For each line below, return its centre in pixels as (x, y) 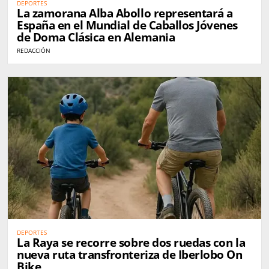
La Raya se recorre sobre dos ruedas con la (131, 243)
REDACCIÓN (34, 50)
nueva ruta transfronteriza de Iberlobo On (130, 255)
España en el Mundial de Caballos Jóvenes (127, 25)
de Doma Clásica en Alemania (96, 37)
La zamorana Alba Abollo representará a (125, 13)
